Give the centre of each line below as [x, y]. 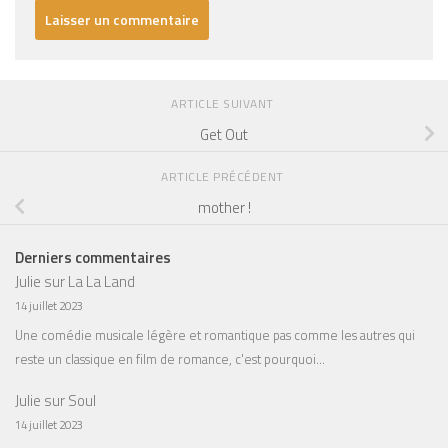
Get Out [224, 134]
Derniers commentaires [93, 257]
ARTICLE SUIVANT [224, 103]
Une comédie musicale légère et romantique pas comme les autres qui [215, 334]
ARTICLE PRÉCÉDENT [224, 176]
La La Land [101, 281]
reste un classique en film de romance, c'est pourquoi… [170, 358]
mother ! [224, 207]
